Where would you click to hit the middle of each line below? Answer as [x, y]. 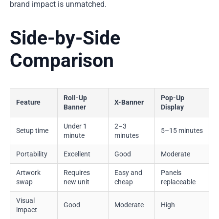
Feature [28, 102]
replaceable [178, 182]
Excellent [77, 154]
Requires [77, 172]
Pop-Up [173, 98]
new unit [77, 182]
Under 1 [75, 126]
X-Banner [129, 102]
